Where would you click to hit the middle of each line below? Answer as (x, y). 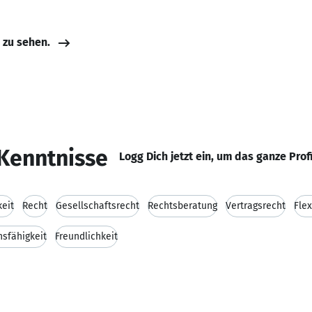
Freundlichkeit (86, 236)
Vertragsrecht (256, 206)
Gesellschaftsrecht (97, 206)
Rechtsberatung (182, 206)
